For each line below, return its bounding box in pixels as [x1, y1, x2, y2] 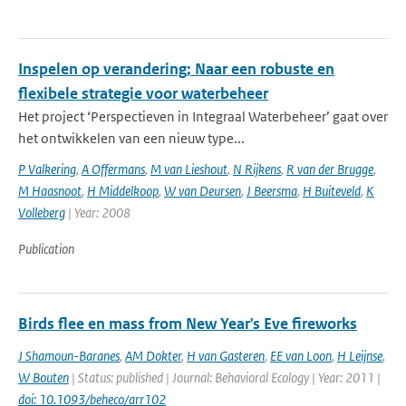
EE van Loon [270, 347, 332, 364]
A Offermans [82, 160, 145, 178]
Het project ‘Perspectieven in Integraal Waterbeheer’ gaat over [18, 108, 388, 125]
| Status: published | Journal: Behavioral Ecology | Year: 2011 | [69, 369, 381, 386]
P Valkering [18, 160, 76, 178]
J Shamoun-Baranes [18, 347, 120, 364]
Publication [18, 240, 74, 257]
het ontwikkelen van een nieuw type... [18, 130, 245, 147]
